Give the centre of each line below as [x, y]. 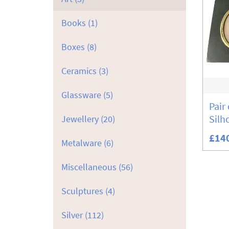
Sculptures [82, 191]
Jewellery [80, 119]
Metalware [82, 143]
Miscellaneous [89, 167]
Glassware [81, 95]
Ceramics [79, 71]
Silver [72, 215]
